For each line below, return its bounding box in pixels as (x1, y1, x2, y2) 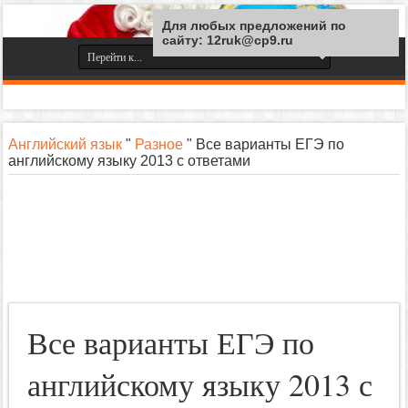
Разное (135, 137, 183, 152)
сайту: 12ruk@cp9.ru (162, 33, 293, 47)
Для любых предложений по (162, 18, 346, 33)
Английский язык (8, 137, 122, 152)
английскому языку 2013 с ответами (8, 153, 250, 168)
